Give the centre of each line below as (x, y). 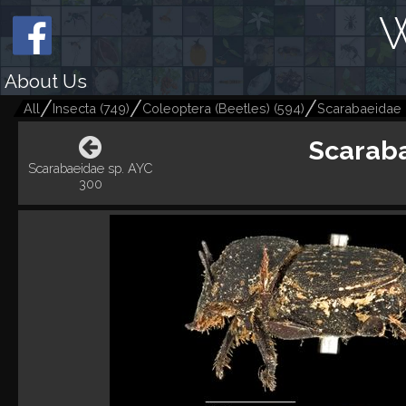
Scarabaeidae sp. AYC (91, 169)
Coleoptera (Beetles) (206, 108)
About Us (46, 81)
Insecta (74, 108)
